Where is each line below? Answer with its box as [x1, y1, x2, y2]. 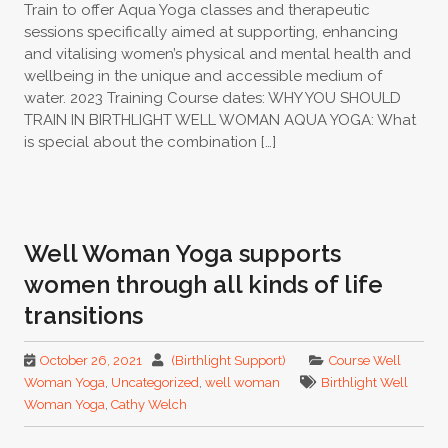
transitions [23, 300, 143, 330]
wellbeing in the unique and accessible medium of [23, 66, 382, 85]
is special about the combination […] [23, 132, 276, 151]
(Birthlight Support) [170, 352, 286, 368]
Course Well [328, 352, 401, 368]
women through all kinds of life [23, 269, 383, 299]
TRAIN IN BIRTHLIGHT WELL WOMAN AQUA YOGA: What [23, 110, 416, 129]
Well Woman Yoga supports [23, 238, 341, 268]
